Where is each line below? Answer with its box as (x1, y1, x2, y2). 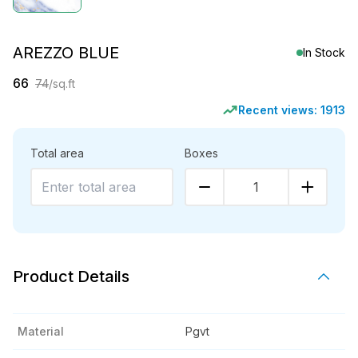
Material (18, 324, 64, 338)
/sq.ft (49, 77, 75, 90)
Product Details (13, 267, 129, 286)
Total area (30, 146, 84, 160)
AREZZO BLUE (13, 43, 119, 62)
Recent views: (238, 103, 320, 117)
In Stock (303, 46, 345, 59)
